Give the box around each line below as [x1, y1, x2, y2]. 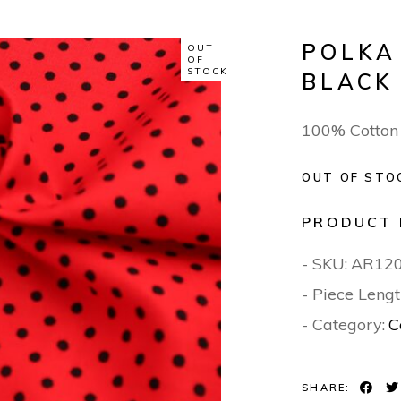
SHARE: [302, 381, 351, 395]
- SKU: [302, 253, 348, 274]
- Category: [302, 314, 386, 335]
